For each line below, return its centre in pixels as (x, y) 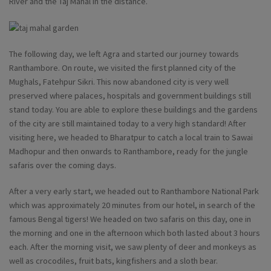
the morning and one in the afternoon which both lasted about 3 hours (135, 233)
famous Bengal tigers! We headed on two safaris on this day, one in (130, 219)
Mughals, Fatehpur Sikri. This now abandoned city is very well (119, 82)
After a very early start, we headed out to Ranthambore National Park (134, 191)
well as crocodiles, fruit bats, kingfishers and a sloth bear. (113, 261)
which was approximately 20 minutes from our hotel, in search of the (132, 205)
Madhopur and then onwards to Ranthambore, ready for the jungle (129, 152)
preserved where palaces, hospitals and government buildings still (130, 96)
